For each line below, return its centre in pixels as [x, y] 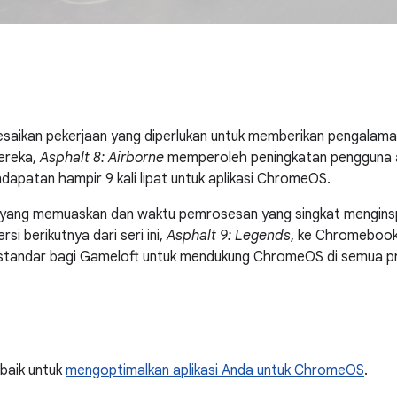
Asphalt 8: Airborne [102, 158]
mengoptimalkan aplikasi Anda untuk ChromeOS [215, 371]
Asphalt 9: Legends [229, 236]
